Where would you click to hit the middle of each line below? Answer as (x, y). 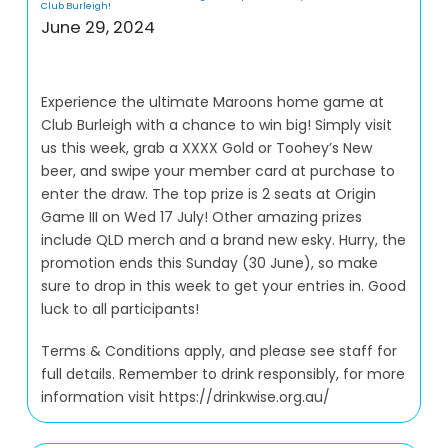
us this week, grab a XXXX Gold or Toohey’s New (207, 148)
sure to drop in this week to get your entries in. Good (224, 286)
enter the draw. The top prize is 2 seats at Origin (209, 194)
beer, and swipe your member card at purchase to (218, 171)
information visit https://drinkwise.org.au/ (186, 396)
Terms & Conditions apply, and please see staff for (219, 350)
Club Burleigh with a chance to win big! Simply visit (217, 125)
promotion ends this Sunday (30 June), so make (210, 263)
